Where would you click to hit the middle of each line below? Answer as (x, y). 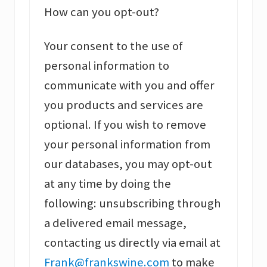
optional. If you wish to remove (125, 125)
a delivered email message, (115, 223)
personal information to (107, 66)
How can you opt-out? (102, 12)
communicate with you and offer (129, 86)
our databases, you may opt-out (128, 164)
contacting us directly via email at (132, 243)
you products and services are (124, 105)
